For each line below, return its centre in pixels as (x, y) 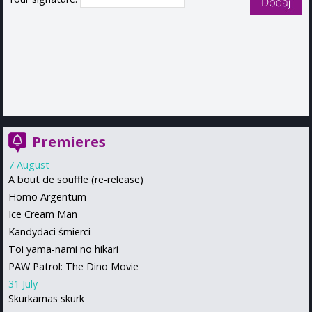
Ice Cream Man (43, 214)
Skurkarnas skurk (46, 298)
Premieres (69, 141)
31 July (23, 283)
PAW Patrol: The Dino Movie (73, 266)
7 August (29, 164)
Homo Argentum (47, 196)
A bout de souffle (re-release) (76, 179)
